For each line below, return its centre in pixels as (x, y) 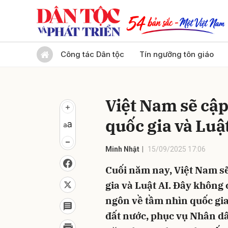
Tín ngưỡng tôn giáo (177, 54)
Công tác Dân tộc (92, 54)
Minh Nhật (122, 149)
